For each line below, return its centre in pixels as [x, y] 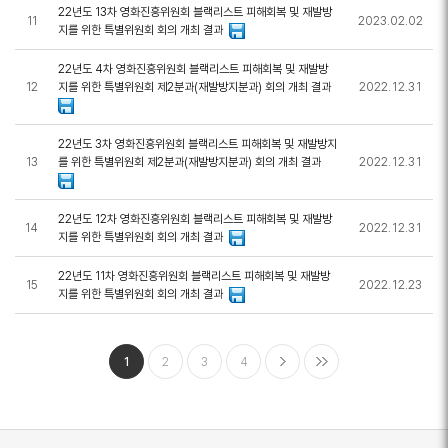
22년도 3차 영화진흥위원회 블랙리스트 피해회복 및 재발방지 [197, 144]
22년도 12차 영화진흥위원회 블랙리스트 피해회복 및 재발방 [195, 219]
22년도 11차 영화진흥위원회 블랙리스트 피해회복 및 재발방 [194, 276]
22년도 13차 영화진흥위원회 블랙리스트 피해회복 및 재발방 [195, 12]
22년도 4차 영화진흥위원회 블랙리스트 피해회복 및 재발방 [193, 69]
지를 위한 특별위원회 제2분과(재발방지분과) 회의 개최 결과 [196, 87]
